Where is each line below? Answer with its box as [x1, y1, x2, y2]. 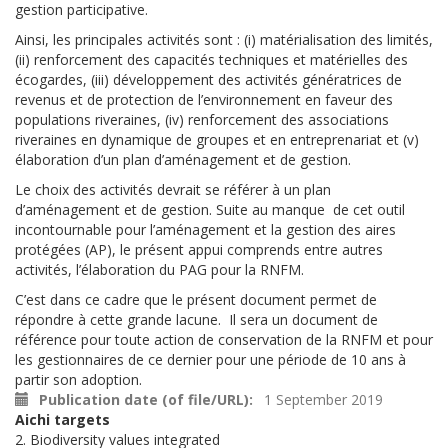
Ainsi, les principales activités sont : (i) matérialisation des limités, [15, 29, 433, 49]
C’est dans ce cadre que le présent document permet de [15, 289, 377, 309]
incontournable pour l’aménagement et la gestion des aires [15, 219, 396, 239]
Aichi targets [15, 409, 110, 429]
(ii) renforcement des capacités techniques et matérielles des [15, 49, 408, 69]
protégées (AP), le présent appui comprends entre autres [15, 239, 383, 259]
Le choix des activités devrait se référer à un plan [15, 179, 331, 199]
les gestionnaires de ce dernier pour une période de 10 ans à [15, 349, 406, 369]
